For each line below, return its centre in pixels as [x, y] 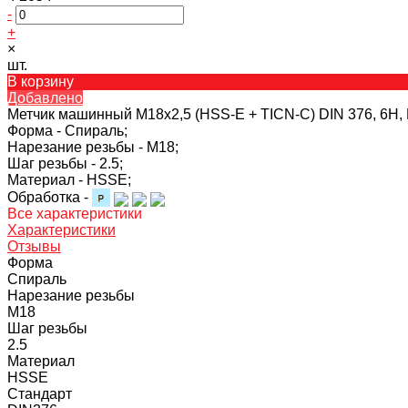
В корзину [41, 81]
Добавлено [45, 97]
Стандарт [40, 393]
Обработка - [50, 197]
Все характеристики [75, 213]
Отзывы [34, 246]
